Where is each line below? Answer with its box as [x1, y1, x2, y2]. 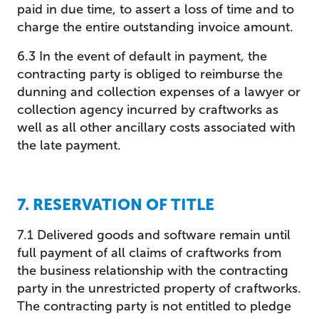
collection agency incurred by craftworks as [17, 102, 278, 117]
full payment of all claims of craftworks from [17, 245, 281, 261]
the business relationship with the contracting [17, 263, 288, 278]
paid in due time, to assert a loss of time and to [17, 1, 294, 17]
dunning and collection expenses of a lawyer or [17, 84, 300, 100]
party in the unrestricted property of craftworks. [17, 281, 301, 296]
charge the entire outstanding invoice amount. [17, 19, 293, 35]
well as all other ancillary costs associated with [17, 120, 296, 135]
